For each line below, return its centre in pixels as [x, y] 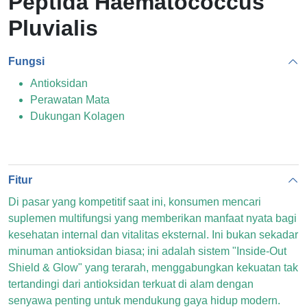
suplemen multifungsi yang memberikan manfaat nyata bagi [152, 218]
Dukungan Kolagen [77, 116]
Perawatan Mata [70, 100]
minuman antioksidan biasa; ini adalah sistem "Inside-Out [147, 251]
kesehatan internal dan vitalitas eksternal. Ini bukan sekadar [153, 235]
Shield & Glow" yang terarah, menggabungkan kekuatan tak [153, 268]
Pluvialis [53, 28]
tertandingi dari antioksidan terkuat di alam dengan [131, 284]
